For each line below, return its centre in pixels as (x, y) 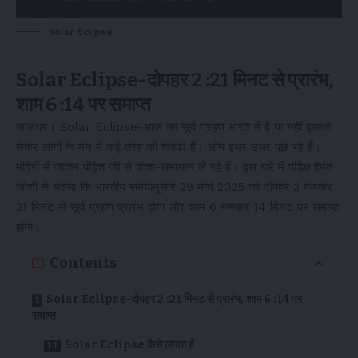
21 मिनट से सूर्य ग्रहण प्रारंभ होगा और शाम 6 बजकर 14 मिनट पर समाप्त (177, 207)
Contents (83, 263)
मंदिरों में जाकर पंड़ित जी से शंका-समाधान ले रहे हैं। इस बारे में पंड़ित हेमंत (174, 167)
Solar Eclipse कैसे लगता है (129, 345)
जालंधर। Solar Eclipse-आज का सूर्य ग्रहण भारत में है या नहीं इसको (173, 127)
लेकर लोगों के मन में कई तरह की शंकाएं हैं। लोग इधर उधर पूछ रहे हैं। (169, 147)
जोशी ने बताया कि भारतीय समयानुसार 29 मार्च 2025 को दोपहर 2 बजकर (174, 187)
